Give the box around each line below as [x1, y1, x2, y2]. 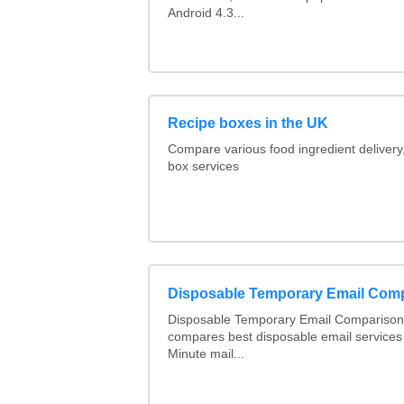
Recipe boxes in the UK [167, 115, 328, 131]
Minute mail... [167, 346, 244, 361]
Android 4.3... [167, 6, 244, 21]
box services [167, 159, 239, 173]
